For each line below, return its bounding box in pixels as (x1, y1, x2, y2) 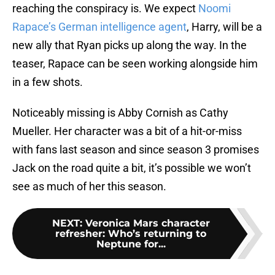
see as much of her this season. (12, 180, 166, 193)
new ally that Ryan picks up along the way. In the (12, 39, 247, 52)
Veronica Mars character (85, 217, 210, 230)
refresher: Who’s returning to (55, 228, 206, 240)
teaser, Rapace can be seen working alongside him (12, 57, 258, 71)
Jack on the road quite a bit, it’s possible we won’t (12, 161, 251, 175)
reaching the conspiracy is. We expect (12, 2, 196, 15)
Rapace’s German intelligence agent (12, 20, 187, 34)
